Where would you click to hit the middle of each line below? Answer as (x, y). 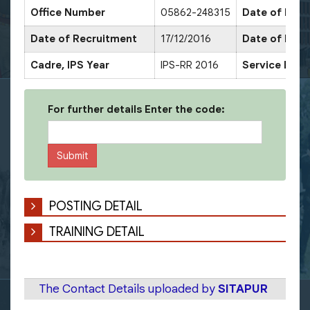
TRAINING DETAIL (97, 231)
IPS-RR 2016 (190, 65)
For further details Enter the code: (136, 109)
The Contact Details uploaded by (129, 289)
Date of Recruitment (84, 38)
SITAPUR (243, 289)
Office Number (68, 12)
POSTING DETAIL (96, 206)
